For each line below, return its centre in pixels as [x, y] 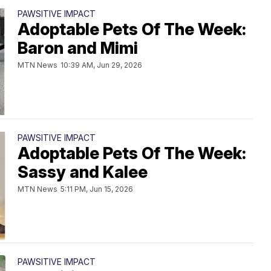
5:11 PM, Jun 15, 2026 [97, 189]
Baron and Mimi [78, 48]
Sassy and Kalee [83, 172]
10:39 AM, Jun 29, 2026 [101, 65]
